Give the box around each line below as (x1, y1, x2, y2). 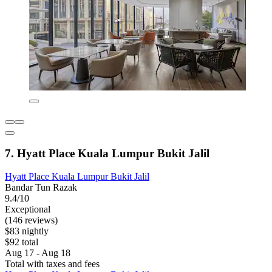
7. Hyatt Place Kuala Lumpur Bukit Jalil (5, 146, 209, 160)
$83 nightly (5, 226, 49, 237)
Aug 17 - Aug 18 (5, 248, 70, 259)
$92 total (5, 237, 38, 248)
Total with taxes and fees (5, 259, 100, 270)
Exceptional (5, 204, 50, 215)
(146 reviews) (5, 215, 58, 226)
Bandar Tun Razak (5, 182, 77, 193)
